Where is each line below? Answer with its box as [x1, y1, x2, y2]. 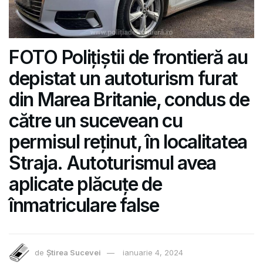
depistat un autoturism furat [9, 67, 238, 90]
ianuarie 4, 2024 [123, 248, 183, 258]
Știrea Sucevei [46, 248, 101, 258]
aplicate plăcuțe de [9, 173, 162, 196]
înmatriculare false [9, 194, 159, 217]
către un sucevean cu [9, 109, 183, 133]
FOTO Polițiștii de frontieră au [9, 46, 248, 69]
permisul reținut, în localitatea [9, 130, 248, 154]
